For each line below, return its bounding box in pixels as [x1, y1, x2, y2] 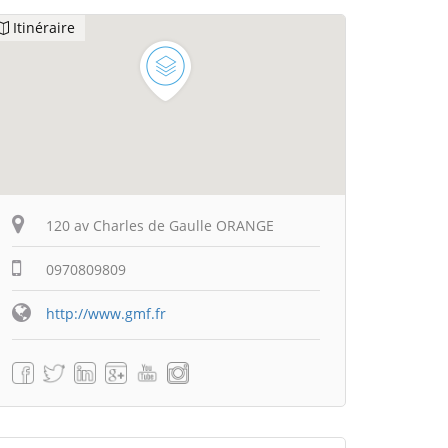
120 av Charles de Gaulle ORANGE [46, 216, 274, 235]
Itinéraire [13, 18, 75, 37]
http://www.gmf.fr [46, 304, 166, 323]
